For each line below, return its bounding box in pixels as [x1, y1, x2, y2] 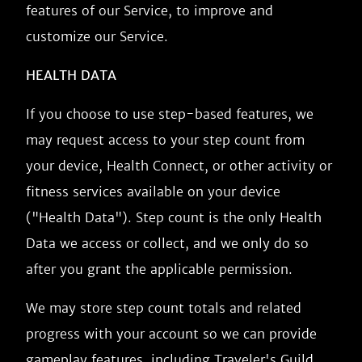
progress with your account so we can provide [26, 326, 317, 342]
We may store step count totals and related [26, 300, 301, 316]
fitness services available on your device [26, 183, 280, 200]
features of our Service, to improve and [26, 2, 273, 19]
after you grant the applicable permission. [26, 261, 293, 277]
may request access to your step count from [26, 132, 305, 148]
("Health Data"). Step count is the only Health [26, 209, 322, 225]
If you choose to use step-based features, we [26, 106, 314, 122]
